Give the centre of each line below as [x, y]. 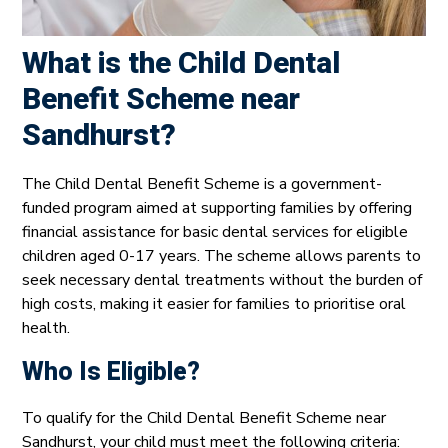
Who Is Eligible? [111, 373]
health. [46, 328]
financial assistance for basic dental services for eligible [215, 232]
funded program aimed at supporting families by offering [217, 208]
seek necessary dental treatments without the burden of [222, 280]
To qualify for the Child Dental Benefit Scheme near [204, 418]
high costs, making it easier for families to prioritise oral [214, 304]
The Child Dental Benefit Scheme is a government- [202, 184]
